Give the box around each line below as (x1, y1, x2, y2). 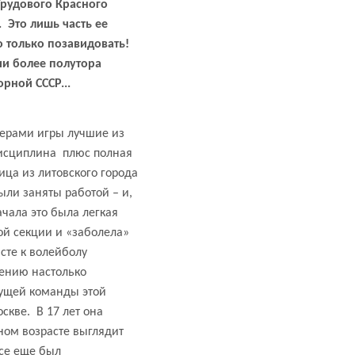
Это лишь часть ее (8, 18, 108, 31)
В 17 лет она (36, 306, 103, 319)
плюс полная (63, 147, 132, 161)
